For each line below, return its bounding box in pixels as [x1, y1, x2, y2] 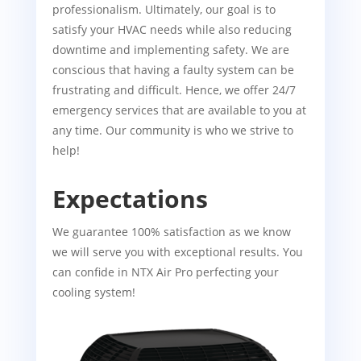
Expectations [52, 181, 208, 215]
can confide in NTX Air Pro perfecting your [52, 263, 279, 280]
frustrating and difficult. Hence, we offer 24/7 [52, 81, 296, 98]
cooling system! [52, 284, 135, 300]
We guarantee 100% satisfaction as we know [52, 223, 291, 239]
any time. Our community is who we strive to [52, 122, 293, 138]
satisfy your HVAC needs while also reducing [52, 21, 292, 37]
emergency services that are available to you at [52, 102, 306, 118]
